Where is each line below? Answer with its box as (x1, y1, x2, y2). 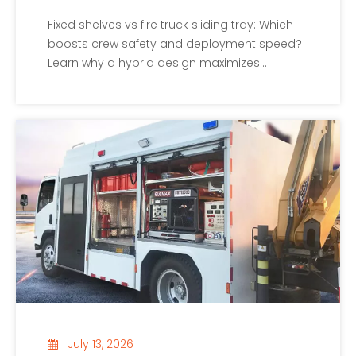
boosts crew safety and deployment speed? (48, 36, 302, 52)
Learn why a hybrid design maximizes (48, 55, 260, 72)
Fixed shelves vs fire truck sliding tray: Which (48, 17, 293, 33)
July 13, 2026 (68, 336, 133, 353)
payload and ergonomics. (48, 74, 198, 91)
